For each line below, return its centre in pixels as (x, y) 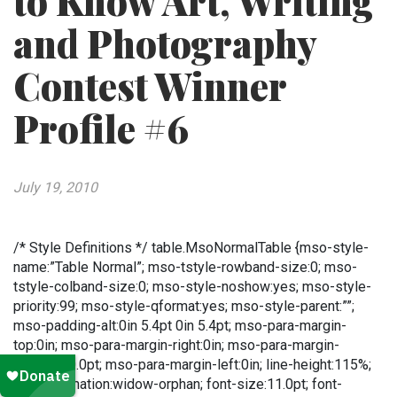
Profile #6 (101, 128)
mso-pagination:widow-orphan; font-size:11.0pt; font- (178, 384)
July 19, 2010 (55, 187)
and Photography (165, 43)
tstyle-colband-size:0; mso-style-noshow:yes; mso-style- (192, 287)
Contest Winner (150, 86)
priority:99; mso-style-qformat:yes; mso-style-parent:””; (184, 306)
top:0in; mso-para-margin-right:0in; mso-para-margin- (176, 345)
